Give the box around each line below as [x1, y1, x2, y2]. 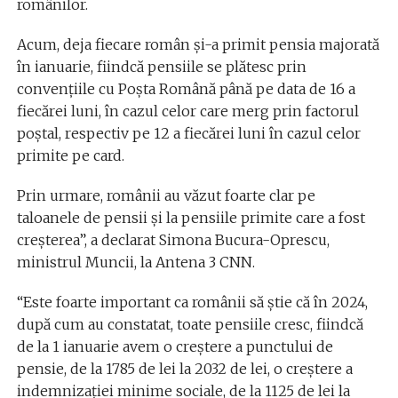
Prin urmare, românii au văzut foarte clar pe [16, 186, 315, 204]
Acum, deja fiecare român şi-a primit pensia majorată [16, 35, 379, 53]
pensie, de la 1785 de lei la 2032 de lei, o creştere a [16, 359, 353, 378]
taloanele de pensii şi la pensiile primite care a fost [16, 208, 365, 227]
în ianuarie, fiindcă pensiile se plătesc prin [16, 57, 306, 76]
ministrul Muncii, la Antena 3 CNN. [16, 252, 255, 271]
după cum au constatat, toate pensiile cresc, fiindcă [16, 314, 363, 333]
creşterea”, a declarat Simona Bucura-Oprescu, [16, 230, 330, 249]
